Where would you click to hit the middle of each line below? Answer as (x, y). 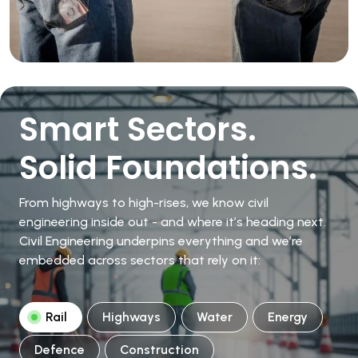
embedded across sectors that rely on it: (140, 260)
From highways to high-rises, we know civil (144, 202)
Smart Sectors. (138, 129)
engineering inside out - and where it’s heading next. (173, 221)
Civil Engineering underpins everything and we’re (161, 241)
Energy (288, 316)
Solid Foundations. (168, 167)
